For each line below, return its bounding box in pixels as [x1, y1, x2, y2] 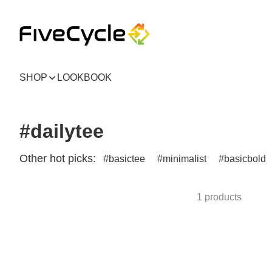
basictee [109, 154, 145, 164]
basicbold [224, 154, 266, 164]
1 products [197, 192, 242, 202]
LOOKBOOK [57, 72, 112, 83]
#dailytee [19, 120, 104, 142]
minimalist [163, 154, 206, 164]
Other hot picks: [19, 152, 96, 165]
